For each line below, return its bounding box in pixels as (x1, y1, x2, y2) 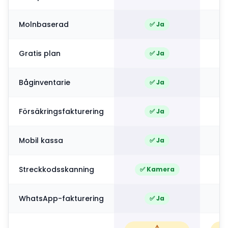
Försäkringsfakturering (19, 106, 104, 117)
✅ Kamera (139, 165, 175, 174)
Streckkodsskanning (19, 164, 94, 175)
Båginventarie (19, 77, 70, 88)
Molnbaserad (19, 19, 69, 30)
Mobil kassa (19, 135, 63, 146)
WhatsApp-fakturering (19, 193, 104, 204)
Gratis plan (19, 48, 61, 59)
